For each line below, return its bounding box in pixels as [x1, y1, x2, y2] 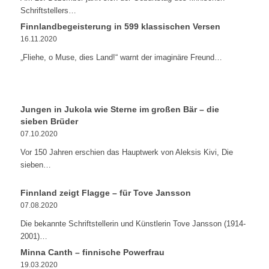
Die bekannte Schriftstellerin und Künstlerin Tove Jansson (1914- [20, 219, 246, 228]
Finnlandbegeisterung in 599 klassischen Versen [20, 22, 220, 31]
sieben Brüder [20, 116, 78, 126]
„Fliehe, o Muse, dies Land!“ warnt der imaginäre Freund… [20, 53, 222, 62]
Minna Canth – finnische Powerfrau [20, 247, 165, 257]
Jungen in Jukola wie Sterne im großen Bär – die [20, 104, 219, 114]
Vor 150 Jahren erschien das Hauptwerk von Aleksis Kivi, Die [20, 148, 233, 157]
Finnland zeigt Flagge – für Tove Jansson [20, 188, 191, 198]
